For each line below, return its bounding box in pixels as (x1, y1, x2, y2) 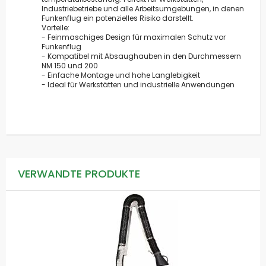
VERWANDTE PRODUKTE (18, 166, 140, 181)
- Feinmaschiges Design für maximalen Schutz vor (42, 31, 226, 42)
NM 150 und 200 (42, 60, 98, 71)
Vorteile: (42, 22, 69, 33)
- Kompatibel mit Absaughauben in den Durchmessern (42, 50, 241, 61)
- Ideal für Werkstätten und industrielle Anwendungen (42, 79, 235, 90)
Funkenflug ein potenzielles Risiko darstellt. (42, 12, 194, 23)
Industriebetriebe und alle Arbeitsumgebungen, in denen (42, 3, 244, 14)
